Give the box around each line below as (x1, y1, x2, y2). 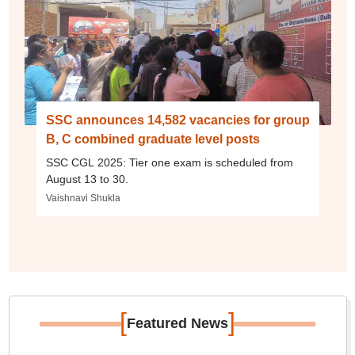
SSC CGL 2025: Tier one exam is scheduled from (45, 156, 293, 169)
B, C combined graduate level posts (45, 132, 260, 146)
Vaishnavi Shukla (45, 193, 120, 204)
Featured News (127, 315, 228, 331)
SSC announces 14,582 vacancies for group (45, 113, 310, 127)
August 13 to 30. (45, 173, 128, 185)
